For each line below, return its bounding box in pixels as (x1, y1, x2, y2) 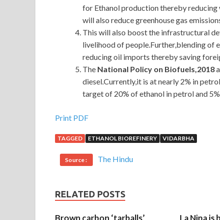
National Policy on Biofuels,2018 (97, 64, 215, 74)
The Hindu (98, 154, 133, 164)
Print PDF (55, 113, 88, 123)
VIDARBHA (163, 135, 194, 142)
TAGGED (57, 135, 82, 142)
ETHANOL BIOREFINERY (88, 135, 157, 142)
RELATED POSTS (55, 189, 125, 199)
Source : (65, 156, 88, 164)
